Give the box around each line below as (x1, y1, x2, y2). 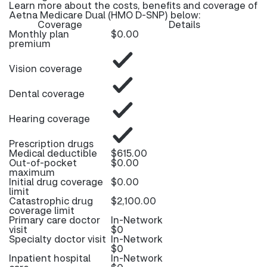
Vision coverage (9, 62, 82, 74)
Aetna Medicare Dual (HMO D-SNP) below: (9, 8, 201, 21)
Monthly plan (9, 27, 69, 40)
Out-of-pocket (9, 156, 77, 169)
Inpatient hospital (9, 252, 91, 264)
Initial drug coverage (9, 175, 103, 188)
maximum (9, 166, 55, 178)
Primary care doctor (9, 213, 100, 226)
